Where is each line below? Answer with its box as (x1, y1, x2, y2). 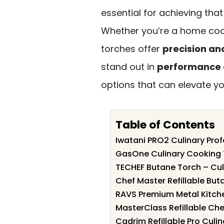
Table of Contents (115, 116, 215, 132)
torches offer (101, 42, 162, 55)
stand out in (101, 60, 157, 73)
